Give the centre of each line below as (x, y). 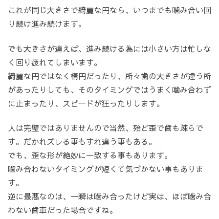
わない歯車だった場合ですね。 (63, 210)
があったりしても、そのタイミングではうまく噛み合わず (109, 89)
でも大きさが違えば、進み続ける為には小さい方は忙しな (109, 48)
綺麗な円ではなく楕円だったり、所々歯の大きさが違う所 (109, 76)
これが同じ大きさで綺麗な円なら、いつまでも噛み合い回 (109, 10)
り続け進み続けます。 (47, 24)
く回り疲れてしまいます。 (55, 62)
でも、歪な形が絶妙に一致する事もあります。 (90, 155)
